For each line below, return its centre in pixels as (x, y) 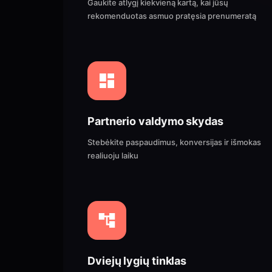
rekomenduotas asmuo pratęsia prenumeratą (172, 16)
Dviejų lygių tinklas (137, 261)
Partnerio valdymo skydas (155, 121)
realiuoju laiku (113, 155)
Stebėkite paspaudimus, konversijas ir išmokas (174, 142)
